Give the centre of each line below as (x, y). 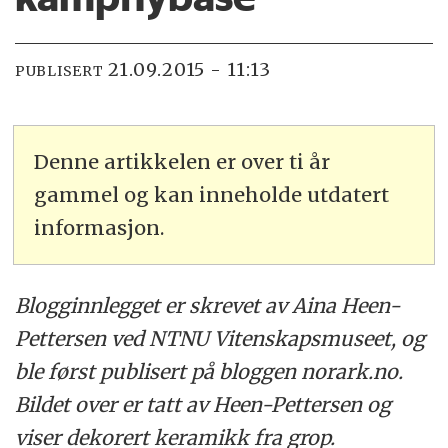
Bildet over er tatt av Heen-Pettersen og (203, 405)
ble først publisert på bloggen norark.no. (209, 372)
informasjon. (99, 228)
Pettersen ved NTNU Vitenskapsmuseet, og (220, 339)
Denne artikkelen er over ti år (182, 162)
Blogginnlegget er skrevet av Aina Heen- (208, 306)
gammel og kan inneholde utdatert (212, 195)
